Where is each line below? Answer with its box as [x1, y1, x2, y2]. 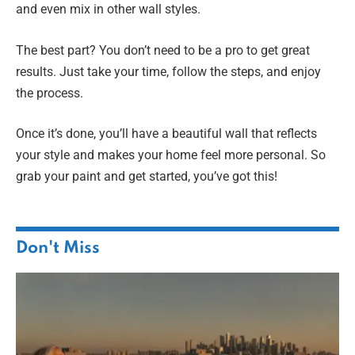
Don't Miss [16, 240, 100, 258]
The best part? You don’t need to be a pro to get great [16, 42, 310, 58]
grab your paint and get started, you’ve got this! [16, 169, 277, 185]
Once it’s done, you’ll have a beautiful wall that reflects [16, 126, 317, 142]
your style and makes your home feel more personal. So [16, 147, 326, 163]
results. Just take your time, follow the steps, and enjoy [16, 63, 321, 79]
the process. [16, 85, 83, 101]
